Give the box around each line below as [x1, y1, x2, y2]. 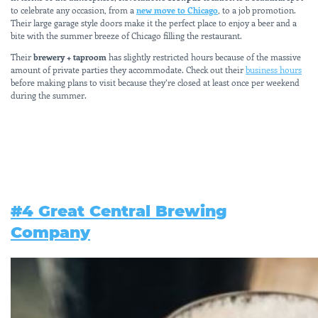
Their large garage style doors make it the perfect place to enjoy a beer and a [11, 16, 297, 28]
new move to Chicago [136, 4, 218, 16]
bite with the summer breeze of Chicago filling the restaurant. [11, 29, 242, 41]
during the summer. [11, 89, 87, 101]
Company [11, 222, 90, 242]
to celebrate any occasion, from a [11, 4, 136, 16]
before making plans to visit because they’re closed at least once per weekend [11, 76, 300, 88]
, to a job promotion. [218, 4, 296, 16]
